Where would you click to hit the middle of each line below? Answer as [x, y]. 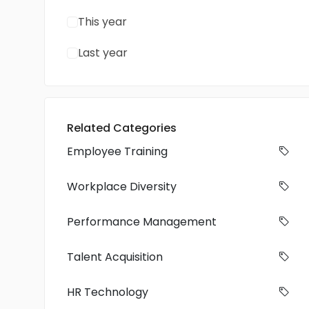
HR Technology [108, 292]
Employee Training [117, 151]
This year [102, 22]
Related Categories [122, 128]
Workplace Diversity [122, 187]
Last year [103, 53]
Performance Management [142, 222]
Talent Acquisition [115, 257]
